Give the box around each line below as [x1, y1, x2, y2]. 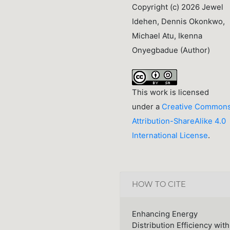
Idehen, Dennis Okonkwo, [131, 16, 225, 26]
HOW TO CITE [131, 180, 186, 189]
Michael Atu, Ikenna [131, 31, 202, 41]
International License [131, 130, 208, 140]
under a [131, 102, 162, 111]
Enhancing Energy [131, 209, 198, 219]
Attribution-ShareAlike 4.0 [131, 116, 226, 126]
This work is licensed [131, 87, 209, 97]
